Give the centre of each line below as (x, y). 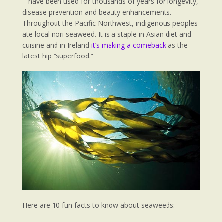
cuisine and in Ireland (57, 45)
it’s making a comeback (129, 45)
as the (177, 45)
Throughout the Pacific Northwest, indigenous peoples (110, 23)
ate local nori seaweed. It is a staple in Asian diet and (107, 34)
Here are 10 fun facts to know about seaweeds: (99, 205)
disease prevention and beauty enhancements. (97, 12)
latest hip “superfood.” (58, 55)
